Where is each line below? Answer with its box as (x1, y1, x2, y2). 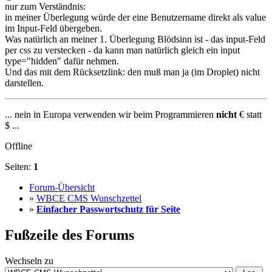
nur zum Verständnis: (5, 1, 86, 12)
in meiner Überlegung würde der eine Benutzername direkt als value (5, 12, 266, 23)
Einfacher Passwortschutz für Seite (36, 204, 180, 215)
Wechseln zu (5, 255, 53, 266)
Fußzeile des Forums (5, 227, 134, 243)
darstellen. (5, 78, 44, 89)
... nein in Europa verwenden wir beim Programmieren (5, 109, 216, 120)
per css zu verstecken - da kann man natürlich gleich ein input (5, 45, 240, 56)
